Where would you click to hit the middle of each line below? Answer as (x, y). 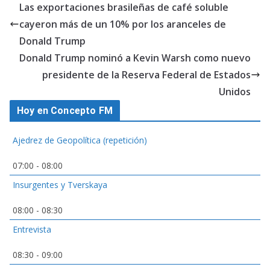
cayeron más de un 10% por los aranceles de (123, 24)
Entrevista (32, 230)
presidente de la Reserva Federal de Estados (146, 75)
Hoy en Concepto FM (65, 111)
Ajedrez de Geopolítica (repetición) (80, 140)
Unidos (235, 92)
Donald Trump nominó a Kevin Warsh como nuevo (135, 58)
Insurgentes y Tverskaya (60, 185)
